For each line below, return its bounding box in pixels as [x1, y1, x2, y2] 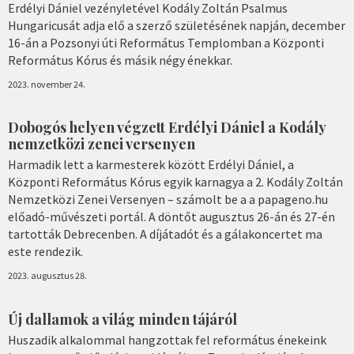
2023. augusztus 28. [8, 269, 87, 282]
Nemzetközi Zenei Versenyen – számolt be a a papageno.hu [8, 191, 328, 208]
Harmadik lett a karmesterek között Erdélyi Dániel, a [8, 156, 294, 173]
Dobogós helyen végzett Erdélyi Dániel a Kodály [8, 117, 326, 137]
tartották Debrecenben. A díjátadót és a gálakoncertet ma [8, 226, 322, 243]
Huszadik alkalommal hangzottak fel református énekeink [8, 332, 326, 348]
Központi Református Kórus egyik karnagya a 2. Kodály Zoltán [8, 174, 343, 190]
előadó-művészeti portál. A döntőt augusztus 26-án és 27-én [8, 209, 335, 225]
